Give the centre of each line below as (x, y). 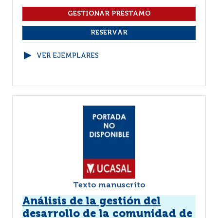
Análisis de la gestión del (91, 201)
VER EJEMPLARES (68, 56)
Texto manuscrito (109, 185)
